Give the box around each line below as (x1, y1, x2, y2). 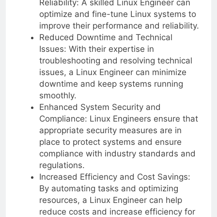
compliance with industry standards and (39, 148, 196, 158)
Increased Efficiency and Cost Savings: (39, 171, 190, 182)
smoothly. (39, 90, 77, 100)
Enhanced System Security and (39, 102, 161, 112)
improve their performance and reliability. (39, 20, 199, 31)
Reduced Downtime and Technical (39, 32, 172, 42)
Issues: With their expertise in (39, 44, 154, 54)
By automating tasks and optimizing (39, 183, 178, 193)
